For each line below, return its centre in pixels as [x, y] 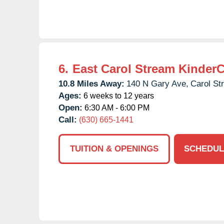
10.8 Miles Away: [91, 83]
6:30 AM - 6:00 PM [116, 107]
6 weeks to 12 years [118, 95]
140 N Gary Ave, [157, 83]
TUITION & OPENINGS [114, 148]
